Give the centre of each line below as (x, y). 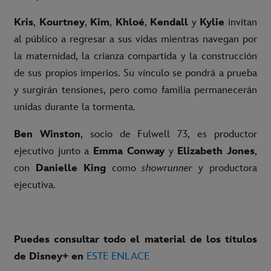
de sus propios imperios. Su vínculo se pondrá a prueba (135, 73)
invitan (243, 23)
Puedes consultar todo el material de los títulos (135, 240)
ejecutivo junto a (54, 152)
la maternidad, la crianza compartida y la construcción (135, 57)
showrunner (167, 168)
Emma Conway (129, 152)
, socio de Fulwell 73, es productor (169, 135)
